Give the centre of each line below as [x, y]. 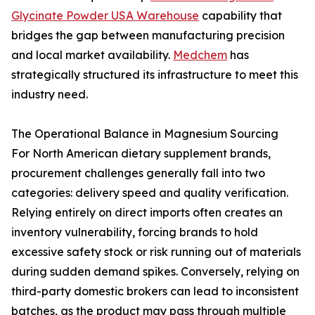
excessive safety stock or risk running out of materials [156, 252]
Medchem [200, 55]
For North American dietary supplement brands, [141, 153]
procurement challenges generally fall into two [138, 173]
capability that [240, 15]
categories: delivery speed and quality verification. [150, 193]
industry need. [50, 94]
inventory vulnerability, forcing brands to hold [135, 232]
